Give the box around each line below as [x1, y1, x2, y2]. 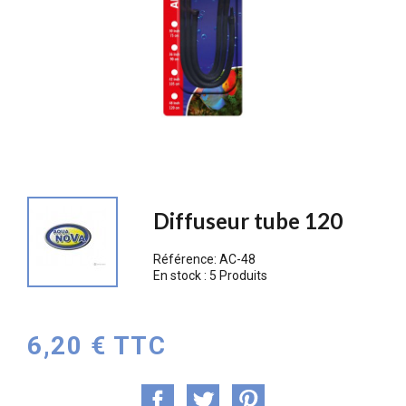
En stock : [153, 268, 210, 283]
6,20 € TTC [27, 330, 167, 361]
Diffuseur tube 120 [153, 208, 343, 234]
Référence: [153, 252, 220, 266]
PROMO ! [60, 150, 111, 165]
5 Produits [209, 268, 268, 283]
